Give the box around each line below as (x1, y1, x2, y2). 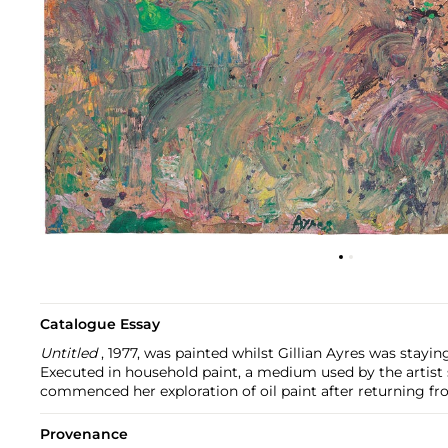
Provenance (40, 424, 128, 443)
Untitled (40, 343, 101, 362)
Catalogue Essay (40, 314, 160, 333)
